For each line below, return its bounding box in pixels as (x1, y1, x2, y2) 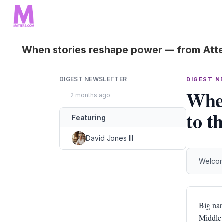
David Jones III (86, 134, 133, 142)
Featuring (72, 113, 106, 122)
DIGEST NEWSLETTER (59, 75, 127, 83)
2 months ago (69, 91, 110, 99)
